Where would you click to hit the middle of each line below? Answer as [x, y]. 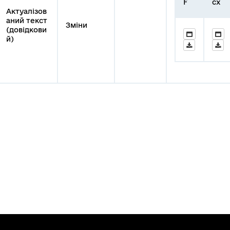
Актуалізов [26, 11]
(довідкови [26, 30]
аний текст [27, 20]
